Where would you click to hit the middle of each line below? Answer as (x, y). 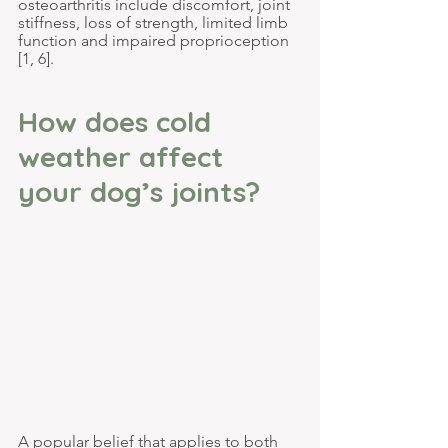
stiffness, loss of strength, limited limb (155, 22)
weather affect (124, 156)
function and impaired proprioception (155, 40)
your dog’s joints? (139, 191)
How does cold (118, 121)
